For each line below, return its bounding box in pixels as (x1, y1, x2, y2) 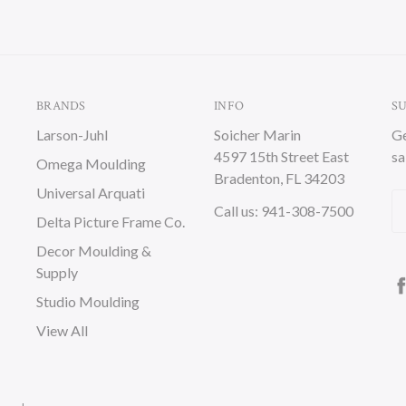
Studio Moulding (36, 293, 140, 310)
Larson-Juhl (36, 126, 108, 143)
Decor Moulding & (36, 242, 151, 259)
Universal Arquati (36, 184, 145, 201)
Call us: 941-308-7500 (214, 202, 353, 219)
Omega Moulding (36, 155, 146, 172)
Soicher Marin (214, 126, 301, 143)
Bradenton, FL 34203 (214, 169, 344, 187)
